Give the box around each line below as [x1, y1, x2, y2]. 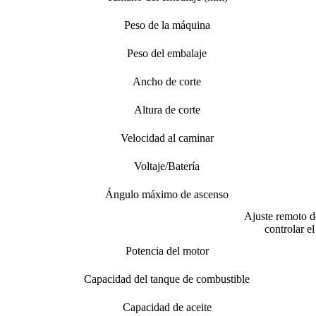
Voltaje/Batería [134, 159, 200, 172]
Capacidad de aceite [122, 300, 212, 313]
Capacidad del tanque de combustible [84, 272, 250, 285]
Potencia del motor [125, 244, 209, 257]
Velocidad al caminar [120, 131, 214, 144]
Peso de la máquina [123, 18, 210, 31]
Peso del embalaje [127, 47, 207, 59]
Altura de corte [133, 103, 200, 116]
